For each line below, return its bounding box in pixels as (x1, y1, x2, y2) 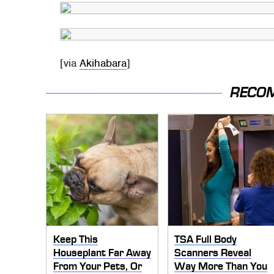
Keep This (53, 232, 98, 245)
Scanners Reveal (174, 246, 252, 259)
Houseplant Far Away (53, 246, 151, 259)
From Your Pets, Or (53, 259, 142, 272)
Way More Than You (174, 259, 268, 272)
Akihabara (80, 56, 127, 70)
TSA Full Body (174, 232, 237, 245)
